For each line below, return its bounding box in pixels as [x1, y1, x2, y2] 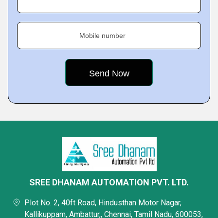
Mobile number [79, 32, 126, 39]
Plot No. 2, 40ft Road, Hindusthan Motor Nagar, [24, 198, 182, 207]
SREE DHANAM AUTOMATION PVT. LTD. [29, 177, 189, 187]
